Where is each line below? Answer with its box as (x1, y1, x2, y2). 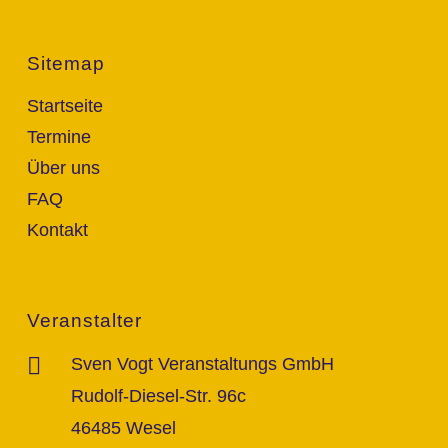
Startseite (26, 96, 103, 116)
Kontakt (26, 220, 88, 240)
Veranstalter (26, 310, 142, 331)
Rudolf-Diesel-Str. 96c (70, 385, 246, 406)
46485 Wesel (70, 417, 176, 438)
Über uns (26, 158, 100, 178)
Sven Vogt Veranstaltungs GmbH (70, 353, 334, 374)
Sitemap (26, 53, 105, 74)
